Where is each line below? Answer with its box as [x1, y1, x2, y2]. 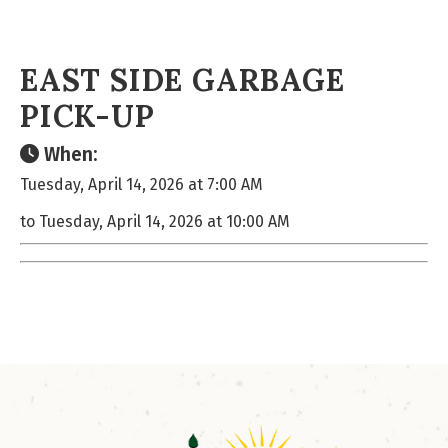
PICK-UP [20, 97, 155, 135]
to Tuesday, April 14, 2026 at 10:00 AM [20, 212, 290, 231]
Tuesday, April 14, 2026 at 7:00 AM [20, 175, 263, 194]
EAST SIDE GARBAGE [20, 61, 345, 99]
